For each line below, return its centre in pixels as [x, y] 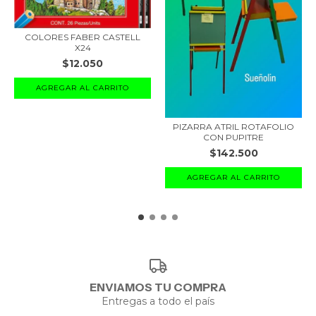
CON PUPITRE [233, 137]
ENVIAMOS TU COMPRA [158, 287]
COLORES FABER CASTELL [83, 37]
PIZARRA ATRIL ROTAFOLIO [233, 126]
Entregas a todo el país [158, 302]
